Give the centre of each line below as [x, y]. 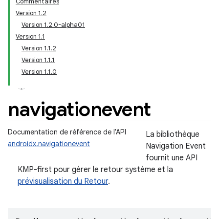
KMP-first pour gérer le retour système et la [95, 170]
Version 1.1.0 [39, 72]
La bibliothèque [173, 134]
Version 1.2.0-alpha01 [53, 25]
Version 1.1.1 [38, 60]
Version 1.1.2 [39, 48]
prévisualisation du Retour [63, 181]
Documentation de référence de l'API [67, 132]
